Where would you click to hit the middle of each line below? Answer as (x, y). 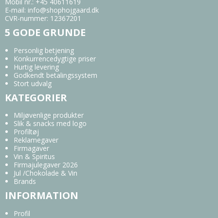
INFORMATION (42, 196)
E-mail (15, 10)
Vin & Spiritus (34, 157)
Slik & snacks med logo (50, 124)
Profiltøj (26, 132)
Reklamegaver (36, 140)
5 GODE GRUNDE (45, 33)
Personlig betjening (44, 50)
